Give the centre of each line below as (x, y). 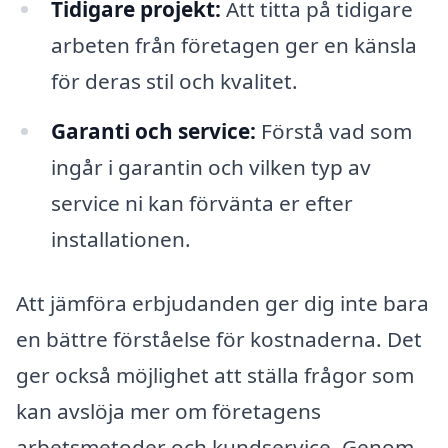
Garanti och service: (153, 131)
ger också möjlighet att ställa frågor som (215, 374)
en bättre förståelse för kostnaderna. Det (219, 338)
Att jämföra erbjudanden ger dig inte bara (222, 302)
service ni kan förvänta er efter (201, 203)
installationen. (120, 239)
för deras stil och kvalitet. (174, 81)
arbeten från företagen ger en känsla (233, 45)
